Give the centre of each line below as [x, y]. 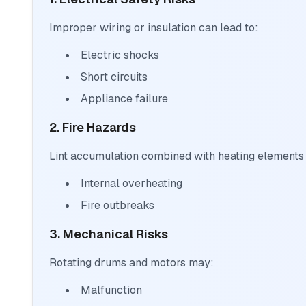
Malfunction [111, 290]
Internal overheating [131, 184]
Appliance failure [124, 99]
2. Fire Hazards [93, 128]
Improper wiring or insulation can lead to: [154, 28]
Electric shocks [120, 55]
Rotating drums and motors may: [131, 263]
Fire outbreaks [117, 206]
